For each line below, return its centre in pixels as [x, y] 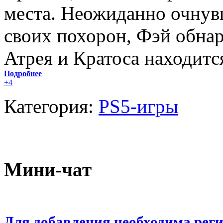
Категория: [51, 106]
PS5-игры [138, 106]
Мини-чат [48, 170]
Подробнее [23, 73]
